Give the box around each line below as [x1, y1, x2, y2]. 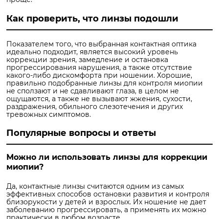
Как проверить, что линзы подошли [6, 13, 178, 24]
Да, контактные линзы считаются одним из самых [6, 182, 184, 191]
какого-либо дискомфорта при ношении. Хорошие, [6, 70, 192, 80]
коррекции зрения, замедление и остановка [6, 55, 168, 64]
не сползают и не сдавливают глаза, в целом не [6, 86, 179, 95]
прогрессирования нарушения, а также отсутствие [6, 63, 192, 72]
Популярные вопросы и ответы [6, 128, 156, 139]
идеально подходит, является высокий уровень [6, 47, 178, 56]
